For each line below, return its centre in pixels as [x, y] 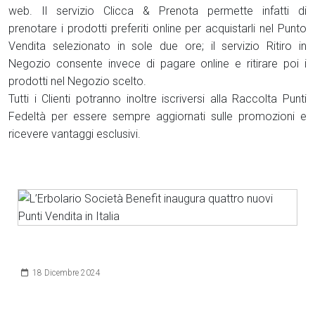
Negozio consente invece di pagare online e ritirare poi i [157, 64]
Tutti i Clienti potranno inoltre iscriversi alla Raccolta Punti [157, 99]
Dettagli [38, 269]
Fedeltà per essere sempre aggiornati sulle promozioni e [157, 116]
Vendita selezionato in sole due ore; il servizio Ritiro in [157, 46]
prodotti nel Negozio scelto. [77, 81]
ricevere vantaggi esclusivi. [75, 134]
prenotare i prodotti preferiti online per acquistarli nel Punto [157, 28]
